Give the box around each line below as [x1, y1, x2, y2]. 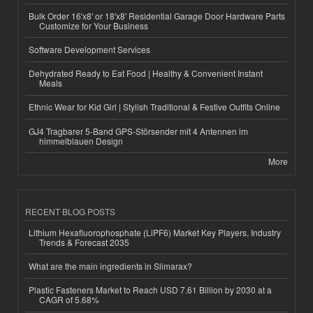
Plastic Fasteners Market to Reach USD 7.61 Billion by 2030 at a [29, 284, 272, 296]
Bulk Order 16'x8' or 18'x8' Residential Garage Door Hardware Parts [29, 9, 285, 22]
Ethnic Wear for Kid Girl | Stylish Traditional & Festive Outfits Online [29, 101, 280, 113]
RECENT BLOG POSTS [25, 205, 115, 218]
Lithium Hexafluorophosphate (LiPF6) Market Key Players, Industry [29, 226, 281, 238]
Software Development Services [29, 43, 150, 56]
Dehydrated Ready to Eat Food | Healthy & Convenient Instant [29, 67, 263, 80]
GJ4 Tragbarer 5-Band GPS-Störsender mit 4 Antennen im [29, 124, 248, 137]
